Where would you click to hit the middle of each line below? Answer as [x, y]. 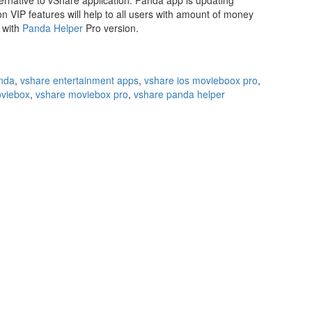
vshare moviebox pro [82, 94]
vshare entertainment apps [79, 80]
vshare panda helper [179, 94]
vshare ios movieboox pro [201, 80]
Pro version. [111, 28]
